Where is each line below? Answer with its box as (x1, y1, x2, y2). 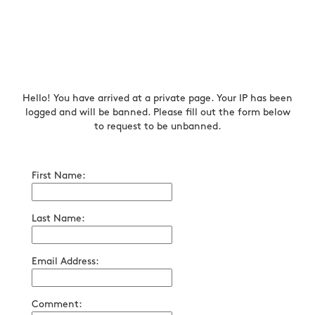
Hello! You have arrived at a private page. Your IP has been (22, 94, 292, 103)
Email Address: (32, 257, 99, 266)
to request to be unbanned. (94, 122, 221, 131)
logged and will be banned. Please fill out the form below (25, 108, 290, 117)
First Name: (32, 171, 86, 180)
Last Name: (32, 214, 85, 223)
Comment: (32, 300, 82, 309)
